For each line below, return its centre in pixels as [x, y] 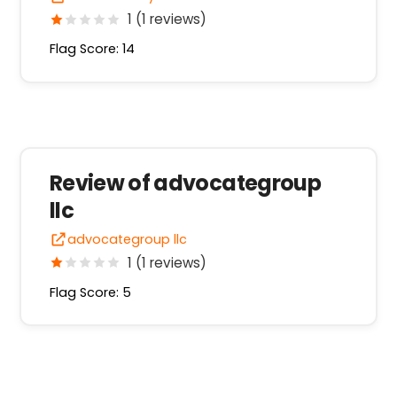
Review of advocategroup [185, 183]
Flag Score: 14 [92, 49]
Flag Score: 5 [90, 292]
